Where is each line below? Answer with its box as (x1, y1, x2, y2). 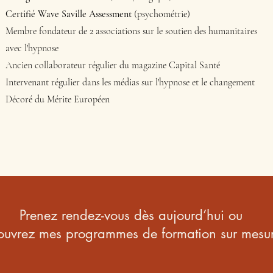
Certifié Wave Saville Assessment (5, 8, 132, 20)
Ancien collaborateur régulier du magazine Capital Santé (5, 59, 221, 71)
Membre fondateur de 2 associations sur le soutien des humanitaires (5, 25, 258, 37)
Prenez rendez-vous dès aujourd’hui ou (19, 207, 243, 224)
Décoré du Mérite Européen (5, 93, 110, 105)
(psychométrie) (132, 8, 191, 20)
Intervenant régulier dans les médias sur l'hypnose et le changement (5, 76, 255, 88)
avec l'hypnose (5, 42, 59, 54)
